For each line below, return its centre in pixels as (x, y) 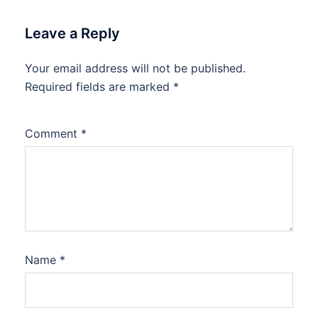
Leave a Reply (72, 33)
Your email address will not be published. (135, 68)
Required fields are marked (99, 87)
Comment (53, 133)
